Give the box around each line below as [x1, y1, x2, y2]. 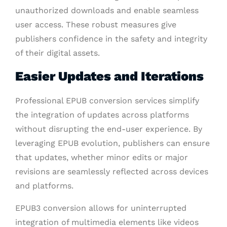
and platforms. [15, 180, 73, 191]
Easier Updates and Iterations [15, 68, 204, 84]
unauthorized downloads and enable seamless [15, 5, 199, 15]
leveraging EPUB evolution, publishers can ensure [15, 138, 210, 148]
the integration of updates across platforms [15, 109, 189, 120]
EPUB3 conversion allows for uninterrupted [15, 203, 186, 213]
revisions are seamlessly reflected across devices [15, 166, 208, 176]
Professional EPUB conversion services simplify [15, 95, 199, 105]
